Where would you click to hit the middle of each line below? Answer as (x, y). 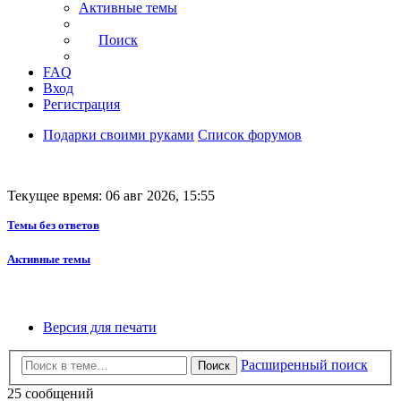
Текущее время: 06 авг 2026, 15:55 (111, 196)
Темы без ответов (53, 226)
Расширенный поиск (304, 365)
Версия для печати (100, 327)
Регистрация (81, 105)
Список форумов (250, 135)
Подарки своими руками (119, 135)
